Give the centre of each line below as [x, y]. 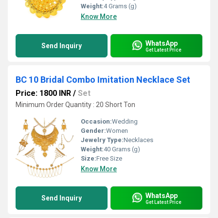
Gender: [93, 131]
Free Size [109, 158]
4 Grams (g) [120, 6]
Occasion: [96, 121]
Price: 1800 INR [43, 93]
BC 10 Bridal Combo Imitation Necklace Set [103, 80]
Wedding [125, 121]
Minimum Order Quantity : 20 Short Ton [75, 105]
